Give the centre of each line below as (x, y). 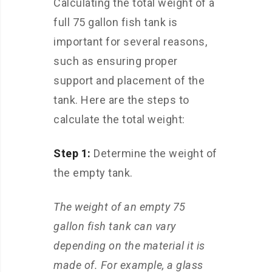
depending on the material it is (129, 246)
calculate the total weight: (119, 119)
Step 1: (72, 153)
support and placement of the (129, 80)
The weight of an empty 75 (120, 207)
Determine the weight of (154, 153)
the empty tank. (93, 173)
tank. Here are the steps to (121, 100)
